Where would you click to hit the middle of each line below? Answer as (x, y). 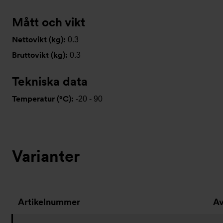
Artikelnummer (49, 202)
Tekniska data (50, 81)
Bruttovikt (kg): (41, 55)
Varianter (46, 156)
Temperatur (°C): (44, 99)
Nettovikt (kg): (40, 40)
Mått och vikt (49, 22)
